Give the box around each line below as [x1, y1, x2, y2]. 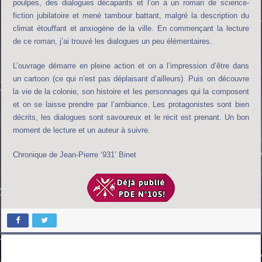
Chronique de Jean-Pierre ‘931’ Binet [13, 150, 137, 159]
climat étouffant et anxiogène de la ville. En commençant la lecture [13, 23, 249, 33]
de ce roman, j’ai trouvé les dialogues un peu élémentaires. [13, 36, 213, 46]
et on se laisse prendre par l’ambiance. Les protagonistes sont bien [13, 99, 249, 109]
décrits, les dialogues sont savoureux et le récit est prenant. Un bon [13, 112, 249, 122]
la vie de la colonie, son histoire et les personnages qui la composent [13, 87, 249, 96]
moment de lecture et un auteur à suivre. [13, 125, 151, 135]
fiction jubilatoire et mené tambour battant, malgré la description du [13, 11, 249, 20]
